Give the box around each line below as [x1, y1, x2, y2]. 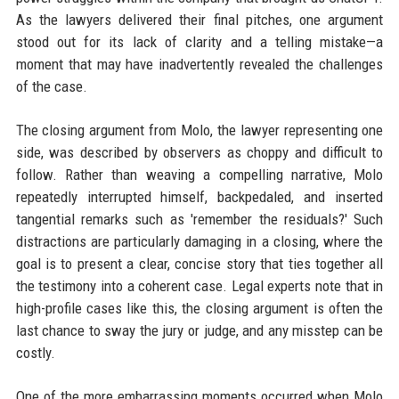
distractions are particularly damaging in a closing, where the [15, 232, 384, 250]
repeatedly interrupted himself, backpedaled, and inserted [15, 188, 384, 206]
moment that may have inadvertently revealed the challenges [15, 55, 384, 73]
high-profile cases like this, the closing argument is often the [15, 299, 384, 317]
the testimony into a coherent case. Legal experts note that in [15, 277, 384, 295]
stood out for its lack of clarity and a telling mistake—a [15, 33, 384, 51]
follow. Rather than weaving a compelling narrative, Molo [15, 166, 384, 183]
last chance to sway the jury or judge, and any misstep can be [15, 322, 384, 339]
